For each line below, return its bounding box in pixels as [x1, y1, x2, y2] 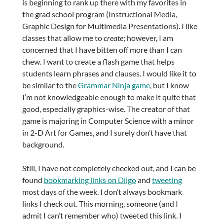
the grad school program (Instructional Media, [22, 9, 177, 19]
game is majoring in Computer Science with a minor [22, 116, 194, 126]
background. [22, 140, 64, 149]
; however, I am [123, 33, 173, 43]
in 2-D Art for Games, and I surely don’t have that [22, 128, 187, 138]
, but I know [149, 80, 189, 90]
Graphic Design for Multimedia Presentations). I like [22, 21, 197, 31]
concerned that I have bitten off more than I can [22, 45, 182, 55]
